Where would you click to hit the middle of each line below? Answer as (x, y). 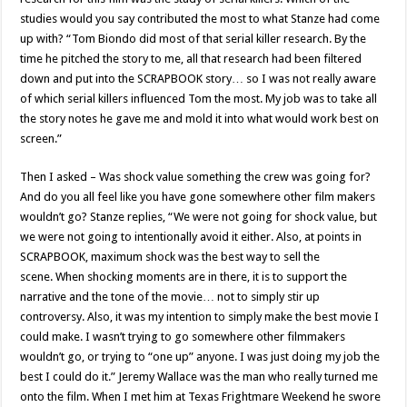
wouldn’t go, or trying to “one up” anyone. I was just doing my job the (200, 357)
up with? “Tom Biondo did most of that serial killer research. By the (194, 39)
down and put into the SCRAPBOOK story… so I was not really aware (199, 79)
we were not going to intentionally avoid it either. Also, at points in (191, 237)
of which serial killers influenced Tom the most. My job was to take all (199, 99)
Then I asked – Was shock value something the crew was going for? (196, 177)
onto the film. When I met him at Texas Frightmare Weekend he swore (201, 397)
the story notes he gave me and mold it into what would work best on (200, 119)
